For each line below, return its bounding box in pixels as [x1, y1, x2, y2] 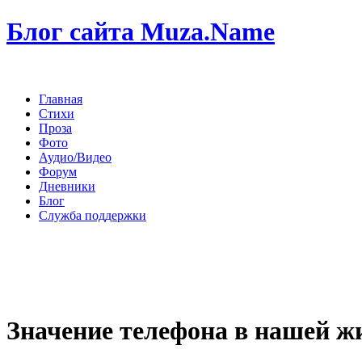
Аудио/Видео [39, 149, 112, 164]
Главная [39, 91, 82, 106]
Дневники [39, 179, 95, 193]
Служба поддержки [39, 208, 146, 222]
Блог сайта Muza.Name [6, 17, 275, 47]
